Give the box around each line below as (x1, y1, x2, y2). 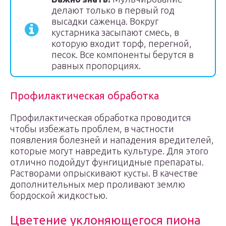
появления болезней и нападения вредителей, (10, 135, 214, 145)
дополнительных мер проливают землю (10, 179, 185, 189)
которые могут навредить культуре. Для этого (10, 146, 208, 156)
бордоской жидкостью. (10, 190, 107, 200)
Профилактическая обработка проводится (10, 112, 191, 123)
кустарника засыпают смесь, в (51, 27, 179, 37)
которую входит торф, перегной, (51, 38, 192, 48)
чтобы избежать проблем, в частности (10, 124, 174, 134)
